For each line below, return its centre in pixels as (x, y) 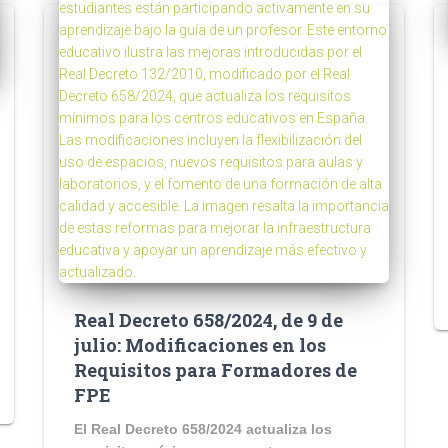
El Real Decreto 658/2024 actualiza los (203, 429)
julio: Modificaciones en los (200, 345)
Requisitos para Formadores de (215, 370)
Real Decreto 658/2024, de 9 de (208, 320)
